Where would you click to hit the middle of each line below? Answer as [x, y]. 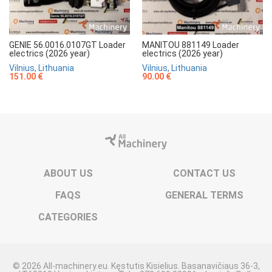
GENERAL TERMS [204, 195]
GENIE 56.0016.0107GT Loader [67, 45]
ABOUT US [68, 174]
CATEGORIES [68, 217]
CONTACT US [204, 174]
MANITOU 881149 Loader [191, 45]
